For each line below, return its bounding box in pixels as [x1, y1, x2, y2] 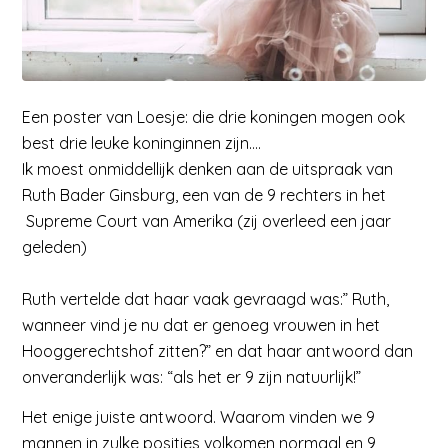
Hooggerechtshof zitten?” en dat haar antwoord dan [22, 341, 414, 362]
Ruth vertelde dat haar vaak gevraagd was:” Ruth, [22, 289, 390, 310]
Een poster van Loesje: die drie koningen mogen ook [22, 107, 406, 128]
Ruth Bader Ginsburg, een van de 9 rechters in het [22, 185, 387, 206]
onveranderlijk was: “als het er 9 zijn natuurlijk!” [22, 367, 362, 388]
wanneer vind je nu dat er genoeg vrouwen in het [22, 315, 381, 336]
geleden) [22, 237, 88, 258]
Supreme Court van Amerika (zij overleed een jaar [22, 211, 392, 232]
